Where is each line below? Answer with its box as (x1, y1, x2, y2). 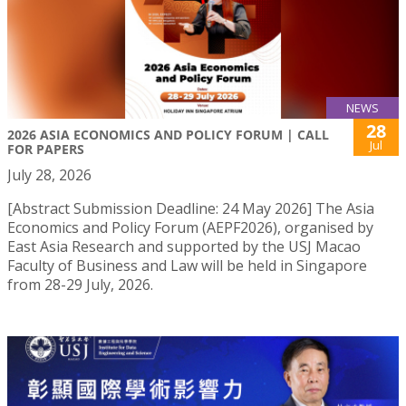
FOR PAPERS (7, 140, 84, 158)
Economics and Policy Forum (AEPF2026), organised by (7, 217, 373, 237)
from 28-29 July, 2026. (7, 274, 153, 295)
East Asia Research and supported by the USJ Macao (7, 236, 361, 256)
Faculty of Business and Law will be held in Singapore (7, 255, 367, 275)
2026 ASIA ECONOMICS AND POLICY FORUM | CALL (7, 125, 329, 143)
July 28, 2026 (7, 164, 92, 185)
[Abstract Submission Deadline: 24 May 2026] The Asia (7, 198, 374, 218)
